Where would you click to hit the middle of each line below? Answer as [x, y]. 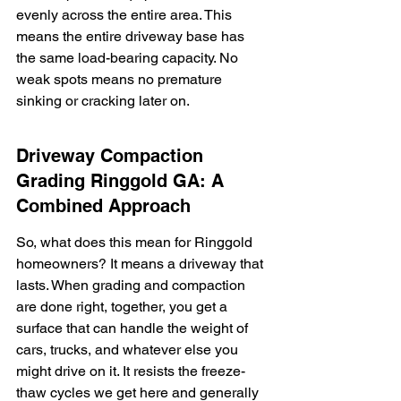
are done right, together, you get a [124, 307]
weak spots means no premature [121, 79]
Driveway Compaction [112, 156]
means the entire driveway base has [132, 36]
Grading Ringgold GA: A [123, 181]
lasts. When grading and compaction [132, 285]
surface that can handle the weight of [134, 328]
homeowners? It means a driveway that [141, 264]
